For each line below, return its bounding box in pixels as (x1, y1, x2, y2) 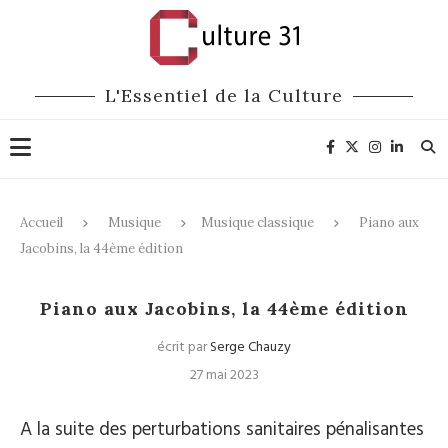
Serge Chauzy (210, 336, 291, 359)
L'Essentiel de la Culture (105, 84, 343, 107)
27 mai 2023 (189, 364, 259, 387)
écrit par (157, 336, 210, 359)
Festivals (261, 288, 301, 306)
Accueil (20, 214, 63, 231)
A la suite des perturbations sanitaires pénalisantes (20, 415, 424, 445)
